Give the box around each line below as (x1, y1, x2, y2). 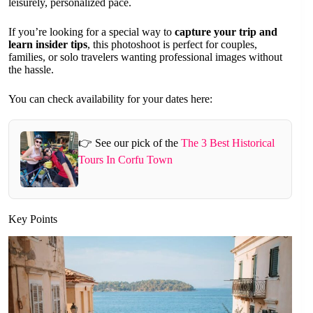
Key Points (8, 212, 57, 225)
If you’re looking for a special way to (8, 25, 175, 38)
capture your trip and (175, 25, 277, 38)
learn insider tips (8, 38, 87, 50)
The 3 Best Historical (180, 137, 275, 150)
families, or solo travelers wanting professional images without (8, 50, 282, 63)
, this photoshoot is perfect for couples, (87, 38, 257, 50)
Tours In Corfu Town (78, 154, 173, 166)
